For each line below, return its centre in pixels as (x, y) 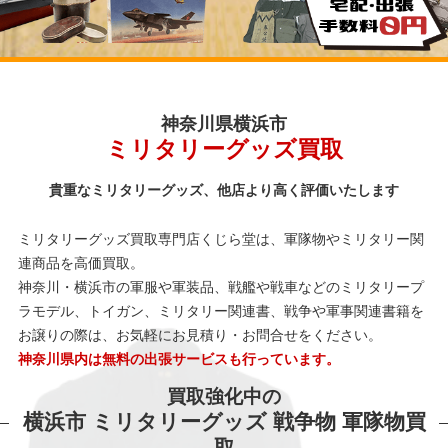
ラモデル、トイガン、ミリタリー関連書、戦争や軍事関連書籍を (220, 311)
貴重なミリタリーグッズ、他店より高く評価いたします (224, 190)
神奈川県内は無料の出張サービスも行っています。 (178, 359)
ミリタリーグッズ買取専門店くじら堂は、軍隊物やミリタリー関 (220, 239)
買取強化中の (224, 396)
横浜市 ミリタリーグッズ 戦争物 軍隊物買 (224, 421)
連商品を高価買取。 (80, 263)
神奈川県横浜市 (224, 124)
